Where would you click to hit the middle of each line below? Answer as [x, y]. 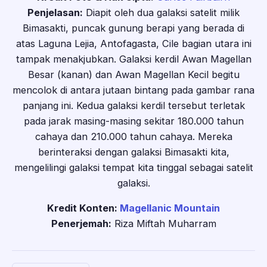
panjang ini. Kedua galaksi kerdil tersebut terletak [133, 105]
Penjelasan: [55, 12]
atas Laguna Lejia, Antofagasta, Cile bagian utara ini [133, 43]
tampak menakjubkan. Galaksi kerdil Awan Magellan [133, 59]
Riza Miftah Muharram [164, 224]
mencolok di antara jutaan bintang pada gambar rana [133, 90]
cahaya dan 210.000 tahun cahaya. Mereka [133, 136]
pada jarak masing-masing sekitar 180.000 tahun [133, 121]
